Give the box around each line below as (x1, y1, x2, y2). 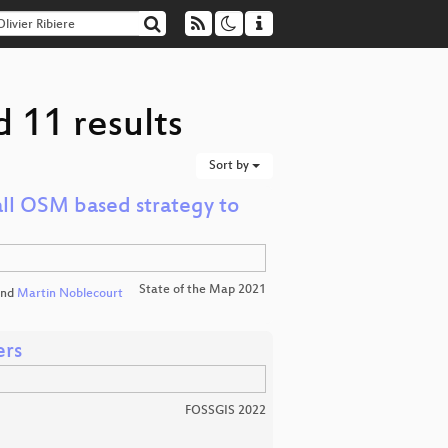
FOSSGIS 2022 (185, 403, 266, 418)
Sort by (209, 159, 252, 173)
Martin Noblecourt (16, 287, 123, 302)
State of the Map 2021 (139, 283, 266, 297)
